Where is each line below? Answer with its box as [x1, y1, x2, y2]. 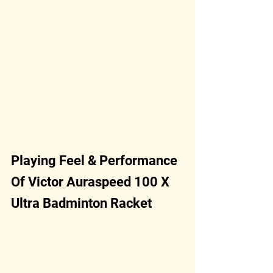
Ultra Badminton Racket [11, 196, 152, 211]
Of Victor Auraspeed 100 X [11, 174, 172, 190]
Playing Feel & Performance [11, 153, 180, 169]
